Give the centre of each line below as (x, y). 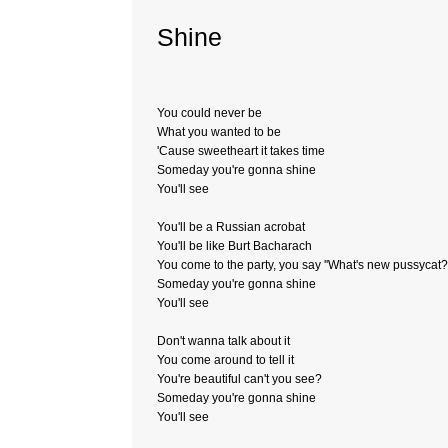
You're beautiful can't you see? (239, 379)
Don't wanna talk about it (223, 341)
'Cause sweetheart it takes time (241, 151)
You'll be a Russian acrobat (231, 227)
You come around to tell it (225, 360)
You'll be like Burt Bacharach (234, 246)
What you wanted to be (219, 132)
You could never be (209, 113)
